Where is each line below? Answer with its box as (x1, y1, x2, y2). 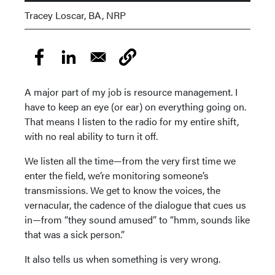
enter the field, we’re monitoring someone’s (25, 168, 209, 182)
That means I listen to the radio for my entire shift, (25, 114, 239, 128)
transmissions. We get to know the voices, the (25, 183, 220, 197)
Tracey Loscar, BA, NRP (25, 8, 126, 22)
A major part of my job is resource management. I (25, 85, 238, 99)
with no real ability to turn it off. (25, 129, 160, 143)
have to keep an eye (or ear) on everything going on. (25, 99, 246, 114)
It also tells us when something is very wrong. (25, 252, 220, 266)
